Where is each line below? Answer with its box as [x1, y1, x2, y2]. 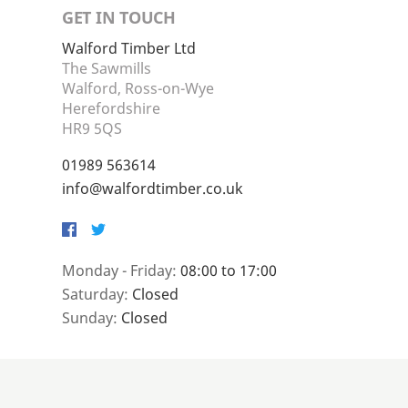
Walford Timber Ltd [62, 38, 196, 59]
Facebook [61, 227, 127, 248]
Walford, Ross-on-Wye [62, 78, 214, 99]
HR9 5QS [62, 118, 122, 139]
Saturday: [62, 284, 132, 305]
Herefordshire [62, 98, 160, 119]
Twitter [90, 227, 139, 248]
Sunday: [62, 308, 121, 329]
